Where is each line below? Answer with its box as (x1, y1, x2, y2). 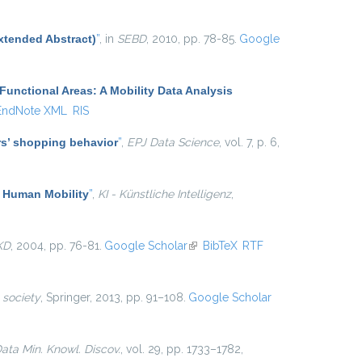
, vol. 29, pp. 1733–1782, (120, 343, 243, 356)
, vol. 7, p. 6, (219, 136, 280, 149)
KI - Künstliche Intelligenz (98, 187, 231, 200)
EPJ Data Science (127, 136, 219, 149)
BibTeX (202, 239, 238, 252)
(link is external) (187, 239, 267, 252)
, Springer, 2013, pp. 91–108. (40, 291, 186, 304)
